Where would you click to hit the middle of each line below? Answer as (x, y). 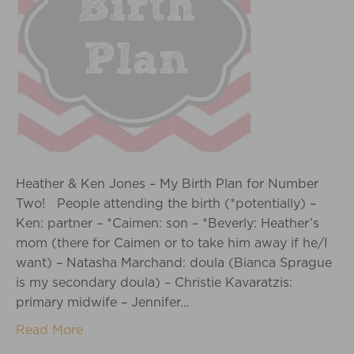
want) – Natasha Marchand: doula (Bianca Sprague (174, 263)
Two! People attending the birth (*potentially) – (166, 203)
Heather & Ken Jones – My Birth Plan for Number (167, 184)
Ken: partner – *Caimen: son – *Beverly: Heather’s (168, 223)
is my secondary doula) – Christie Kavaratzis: (154, 282)
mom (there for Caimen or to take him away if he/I (172, 243)
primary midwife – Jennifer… (103, 302)
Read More (49, 330)
